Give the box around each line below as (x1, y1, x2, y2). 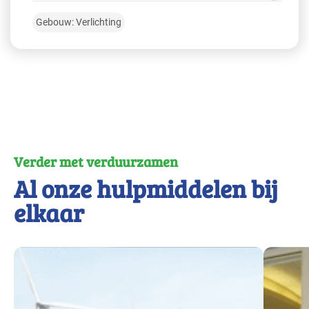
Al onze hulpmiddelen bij (14, 172, 278, 206)
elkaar (14, 196, 84, 230)
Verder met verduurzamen (14, 152, 178, 172)
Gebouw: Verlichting (36, 17, 121, 28)
